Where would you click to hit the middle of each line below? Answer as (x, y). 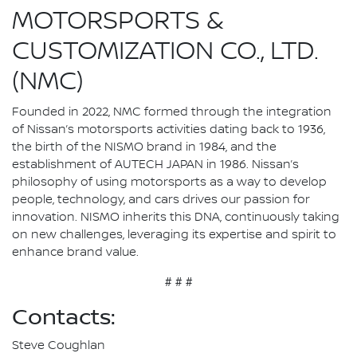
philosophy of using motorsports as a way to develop (169, 182)
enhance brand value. (75, 252)
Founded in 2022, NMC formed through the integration (172, 112)
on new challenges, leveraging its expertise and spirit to (174, 235)
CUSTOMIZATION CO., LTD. (165, 51)
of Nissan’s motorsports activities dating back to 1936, (169, 129)
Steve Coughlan (59, 345)
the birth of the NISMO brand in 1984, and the (144, 147)
